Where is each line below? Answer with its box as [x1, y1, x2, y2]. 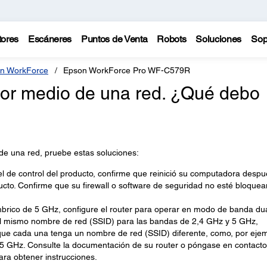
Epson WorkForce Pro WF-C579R [63, 66, 190, 75]
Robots [157, 33, 187, 45]
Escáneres [27, 33, 72, 45]
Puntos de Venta [81, 33, 148, 45]
